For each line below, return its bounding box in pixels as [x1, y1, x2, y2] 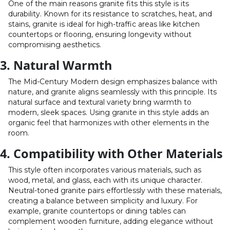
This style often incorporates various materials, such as [8, 165, 201, 175]
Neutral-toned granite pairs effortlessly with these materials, [8, 186, 222, 196]
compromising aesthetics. [8, 40, 101, 50]
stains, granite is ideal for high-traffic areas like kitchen [8, 20, 200, 29]
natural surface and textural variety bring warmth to [8, 98, 191, 107]
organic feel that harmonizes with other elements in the [8, 118, 209, 128]
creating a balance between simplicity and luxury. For [8, 196, 198, 206]
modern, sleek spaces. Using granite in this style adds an [8, 108, 209, 118]
